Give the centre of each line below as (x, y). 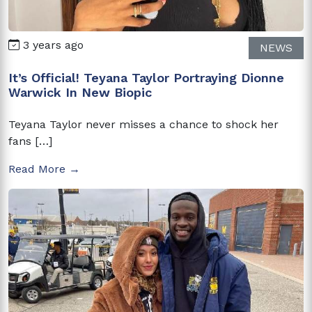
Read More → (44, 169)
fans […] (30, 141)
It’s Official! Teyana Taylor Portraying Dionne (146, 77)
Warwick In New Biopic (80, 92)
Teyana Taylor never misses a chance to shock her (143, 124)
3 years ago (52, 45)
